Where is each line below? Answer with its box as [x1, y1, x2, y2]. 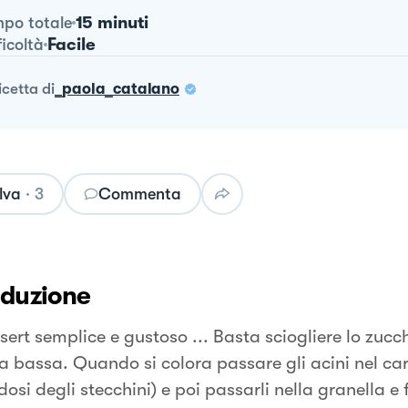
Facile [46, 35, 96, 55]
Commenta [97, 185, 181, 203]
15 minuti [75, 13, 148, 33]
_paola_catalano [54, 80, 179, 97]
